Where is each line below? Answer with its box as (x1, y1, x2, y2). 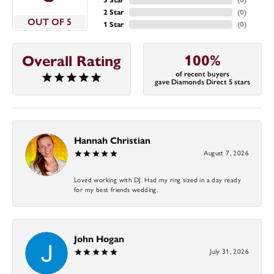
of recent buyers (176, 70, 229, 78)
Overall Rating (22, 52, 121, 70)
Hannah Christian (74, 134, 150, 146)
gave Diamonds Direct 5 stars (155, 78, 250, 86)
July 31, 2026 (209, 245, 249, 256)
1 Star (103, 20, 124, 29)
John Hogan (74, 232, 124, 245)
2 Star (103, 7, 124, 17)
